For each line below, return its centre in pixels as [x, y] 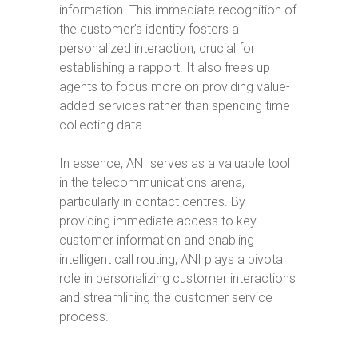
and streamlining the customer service [166, 298]
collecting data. [102, 125]
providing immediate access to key [158, 221]
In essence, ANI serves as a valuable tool [175, 163]
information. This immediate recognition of [178, 10]
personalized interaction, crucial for [157, 48]
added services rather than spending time [175, 106]
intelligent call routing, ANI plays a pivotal [172, 259]
